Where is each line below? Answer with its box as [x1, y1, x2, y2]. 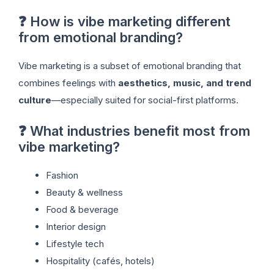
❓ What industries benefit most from [18, 122, 250, 139]
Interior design [46, 220, 106, 232]
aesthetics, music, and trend [118, 77, 251, 89]
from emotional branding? [18, 29, 183, 46]
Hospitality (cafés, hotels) [46, 254, 155, 267]
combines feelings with [18, 77, 118, 89]
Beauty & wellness [46, 186, 123, 198]
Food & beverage [46, 203, 119, 215]
